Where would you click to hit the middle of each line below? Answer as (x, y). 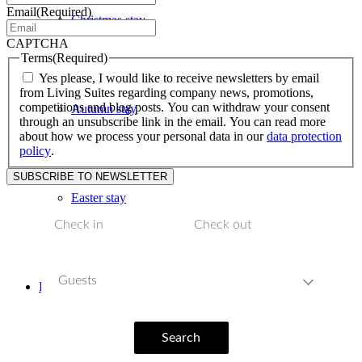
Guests (78, 281)
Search (181, 338)
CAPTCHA (38, 43)
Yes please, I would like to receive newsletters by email (179, 78)
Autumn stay (104, 109)
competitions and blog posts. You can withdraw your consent (175, 107)
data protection (304, 137)
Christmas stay (108, 20)
